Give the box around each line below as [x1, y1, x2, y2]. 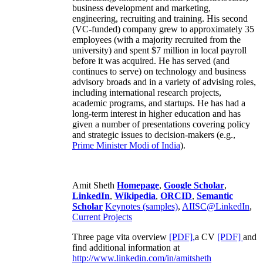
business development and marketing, [72, 2, 211, 13]
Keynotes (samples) [105, 201, 178, 211]
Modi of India [127, 140, 180, 150]
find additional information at [72, 242, 180, 252]
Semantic [197, 190, 233, 201]
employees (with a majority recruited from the [72, 34, 241, 45]
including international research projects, [72, 87, 221, 97]
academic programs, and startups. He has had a [72, 97, 245, 108]
